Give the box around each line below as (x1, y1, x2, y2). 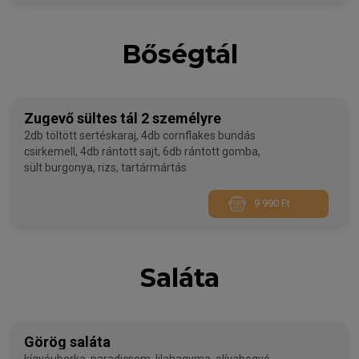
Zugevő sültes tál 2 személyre (24, 109, 221, 127)
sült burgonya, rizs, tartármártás (24, 160, 187, 174)
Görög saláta (24, 333, 111, 351)
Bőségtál (121, 38, 238, 70)
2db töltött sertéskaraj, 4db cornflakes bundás (24, 128, 256, 142)
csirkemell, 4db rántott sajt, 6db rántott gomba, (24, 144, 260, 158)
